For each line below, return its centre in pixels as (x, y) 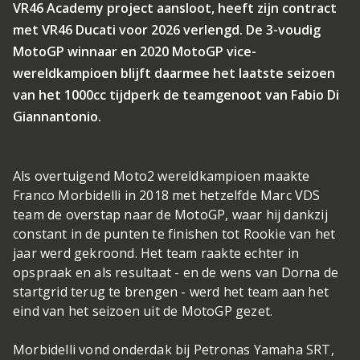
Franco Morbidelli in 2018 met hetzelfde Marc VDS (167, 195)
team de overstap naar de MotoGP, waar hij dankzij (170, 215)
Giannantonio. (57, 117)
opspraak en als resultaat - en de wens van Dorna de (176, 272)
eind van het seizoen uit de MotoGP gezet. (145, 311)
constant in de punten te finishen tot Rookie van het (174, 234)
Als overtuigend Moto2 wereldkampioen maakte (162, 176)
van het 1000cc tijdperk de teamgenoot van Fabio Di (176, 95)
